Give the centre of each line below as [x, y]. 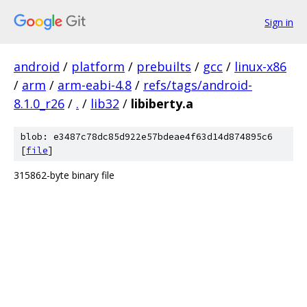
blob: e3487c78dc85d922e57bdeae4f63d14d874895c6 [147, 137]
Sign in [279, 22]
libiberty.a [162, 103]
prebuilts [164, 66]
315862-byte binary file [64, 175]
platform [98, 66]
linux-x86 [260, 66]
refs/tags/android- [198, 85]
